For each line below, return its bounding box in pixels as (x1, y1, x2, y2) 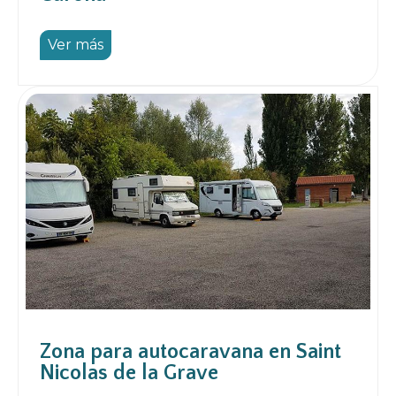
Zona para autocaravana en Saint (40, 340, 341, 364)
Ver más (48, 36, 103, 54)
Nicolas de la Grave (40, 362, 218, 385)
